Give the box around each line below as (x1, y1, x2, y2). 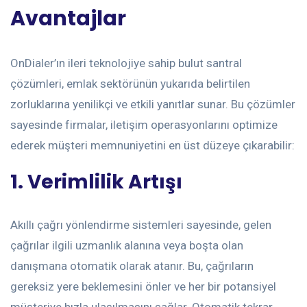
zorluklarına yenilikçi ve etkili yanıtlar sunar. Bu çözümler (10, 97, 295, 112)
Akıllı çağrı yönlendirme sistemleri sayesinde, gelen (10, 218, 271, 232)
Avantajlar (10, 4, 126, 34)
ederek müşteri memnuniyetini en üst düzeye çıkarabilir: (10, 138, 295, 153)
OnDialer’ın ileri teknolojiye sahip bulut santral (10, 56, 242, 71)
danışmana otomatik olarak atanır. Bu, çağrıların (10, 259, 254, 273)
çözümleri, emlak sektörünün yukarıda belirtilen (10, 77, 250, 91)
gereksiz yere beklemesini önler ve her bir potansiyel (10, 280, 276, 294)
